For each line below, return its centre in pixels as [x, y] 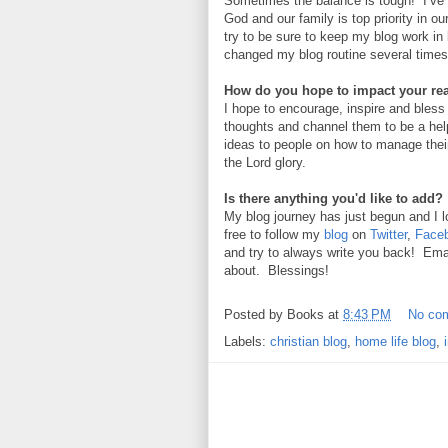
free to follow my [274, 235]
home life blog [395, 342]
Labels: [247, 342]
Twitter [388, 235]
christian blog [308, 342]
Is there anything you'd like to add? [333, 199]
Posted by [255, 315]
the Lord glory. [265, 163]
